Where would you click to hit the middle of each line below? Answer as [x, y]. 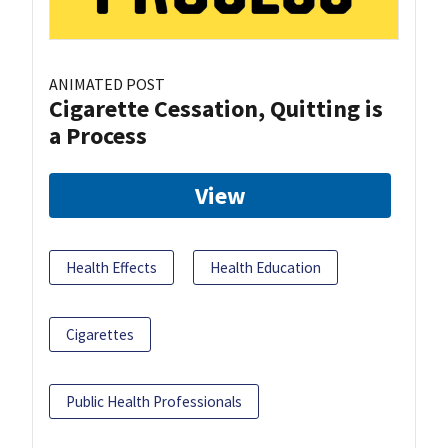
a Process [98, 136]
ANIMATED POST [107, 84]
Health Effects [111, 268]
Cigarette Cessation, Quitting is [216, 109]
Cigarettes [100, 335]
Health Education [265, 268]
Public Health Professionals [154, 402]
